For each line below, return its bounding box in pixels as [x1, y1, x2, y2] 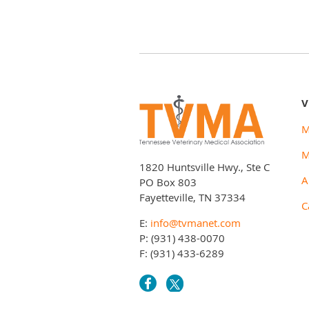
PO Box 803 [139, 175, 197, 189]
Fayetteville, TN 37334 [139, 190, 246, 204]
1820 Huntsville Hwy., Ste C [139, 159, 270, 174]
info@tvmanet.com [150, 215, 241, 230]
